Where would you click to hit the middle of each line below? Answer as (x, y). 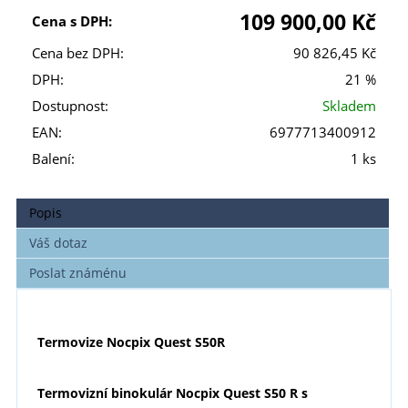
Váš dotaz (59, 243)
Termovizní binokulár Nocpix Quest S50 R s (172, 393)
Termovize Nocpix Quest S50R (131, 342)
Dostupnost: (70, 106)
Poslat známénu (78, 273)
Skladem (349, 106)
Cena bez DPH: (78, 53)
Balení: (53, 158)
